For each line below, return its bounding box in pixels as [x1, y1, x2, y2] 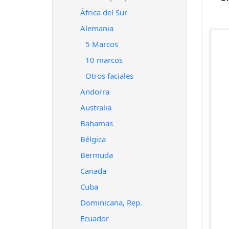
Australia [80, 102, 111, 112]
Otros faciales [85, 71, 133, 81]
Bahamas [80, 118, 113, 128]
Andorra [80, 86, 109, 97]
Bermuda [80, 150, 113, 160]
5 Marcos [85, 39, 118, 49]
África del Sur [80, 7, 127, 17]
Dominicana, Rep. [80, 197, 142, 208]
